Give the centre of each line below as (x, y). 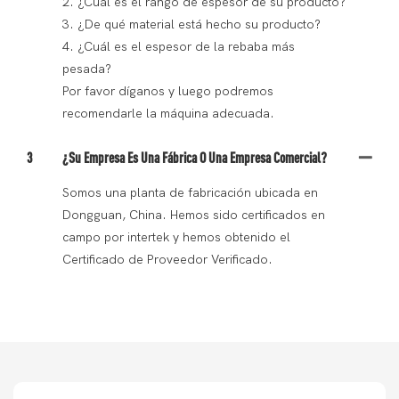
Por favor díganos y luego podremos (168, 92)
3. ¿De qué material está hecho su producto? (191, 25)
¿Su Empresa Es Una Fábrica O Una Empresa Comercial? (195, 158)
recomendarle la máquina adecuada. (168, 114)
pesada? (87, 69)
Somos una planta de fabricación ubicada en (190, 193)
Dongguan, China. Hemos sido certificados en (194, 216)
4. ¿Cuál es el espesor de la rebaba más (179, 47)
